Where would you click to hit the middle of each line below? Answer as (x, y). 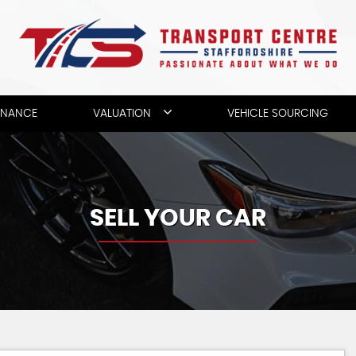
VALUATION (122, 114)
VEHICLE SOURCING (277, 114)
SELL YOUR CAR (178, 219)
